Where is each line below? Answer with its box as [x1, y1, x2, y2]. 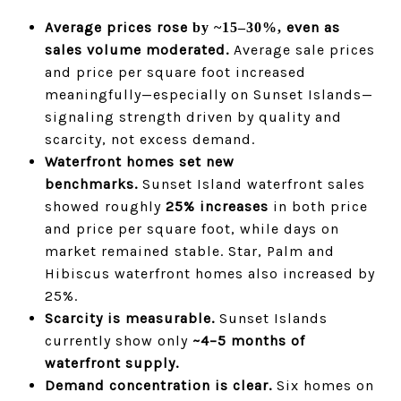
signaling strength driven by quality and [44, 108, 342, 125]
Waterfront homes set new [44, 153, 235, 170]
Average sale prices [228, 41, 375, 58]
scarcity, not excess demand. [44, 131, 255, 148]
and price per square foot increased [44, 64, 306, 81]
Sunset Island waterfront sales [137, 175, 365, 192]
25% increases [165, 198, 269, 215]
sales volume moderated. [44, 41, 229, 58]
